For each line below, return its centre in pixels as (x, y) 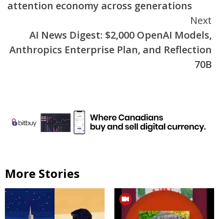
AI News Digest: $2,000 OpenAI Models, (120, 35)
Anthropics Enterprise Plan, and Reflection (110, 50)
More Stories (42, 173)
